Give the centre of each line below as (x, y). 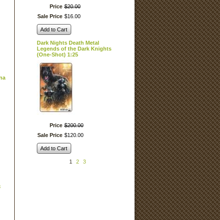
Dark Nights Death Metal (68, 43)
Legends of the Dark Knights (74, 49)
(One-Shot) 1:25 (57, 55)
